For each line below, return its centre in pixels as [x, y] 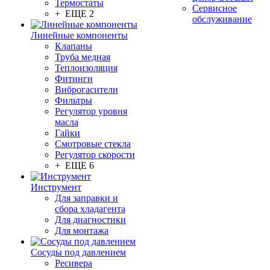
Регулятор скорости [95, 155]
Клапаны [74, 46]
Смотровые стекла [93, 144]
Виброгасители [86, 89]
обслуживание [222, 19]
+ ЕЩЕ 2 [74, 14]
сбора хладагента [90, 209]
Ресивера [74, 263]
